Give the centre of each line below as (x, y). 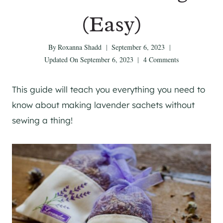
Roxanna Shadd (80, 47)
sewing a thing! (42, 120)
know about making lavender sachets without (103, 105)
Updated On (61, 59)
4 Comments (161, 59)
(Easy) (111, 24)
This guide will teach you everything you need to (109, 89)
